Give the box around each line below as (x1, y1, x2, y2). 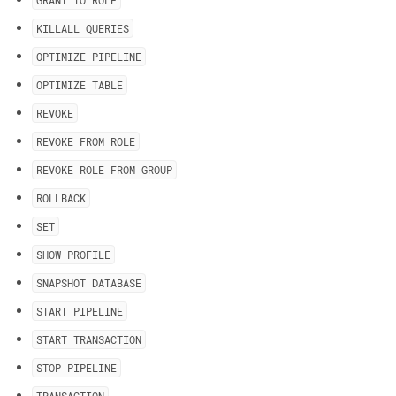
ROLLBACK (36, 191, 86, 205)
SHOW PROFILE (36, 247, 110, 262)
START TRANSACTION (36, 332, 141, 346)
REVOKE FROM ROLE (36, 134, 135, 148)
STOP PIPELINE (36, 361, 117, 375)
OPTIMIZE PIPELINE (36, 49, 141, 64)
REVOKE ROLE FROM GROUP (36, 163, 172, 177)
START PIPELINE (36, 304, 123, 318)
